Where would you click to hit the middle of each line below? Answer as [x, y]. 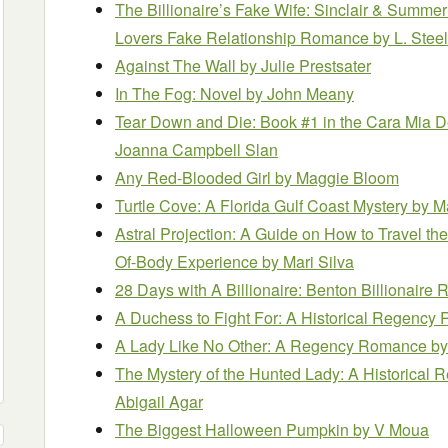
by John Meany [300, 93]
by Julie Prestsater [305, 65]
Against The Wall [177, 65]
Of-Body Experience [188, 261]
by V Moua [391, 429]
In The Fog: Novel [180, 93]
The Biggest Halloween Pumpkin [234, 429]
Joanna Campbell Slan [196, 149]
